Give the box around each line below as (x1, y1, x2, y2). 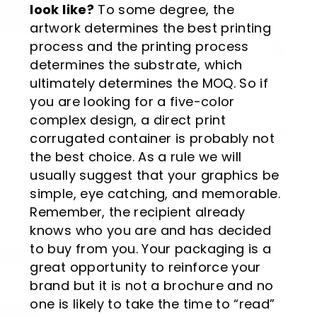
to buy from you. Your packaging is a (30, 240, 272, 258)
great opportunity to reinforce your (30, 258, 261, 277)
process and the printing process (30, 38, 249, 56)
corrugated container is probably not (30, 129, 275, 148)
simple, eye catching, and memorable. (30, 185, 281, 203)
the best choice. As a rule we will (30, 148, 242, 166)
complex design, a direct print (30, 111, 226, 129)
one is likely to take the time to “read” (30, 295, 275, 313)
